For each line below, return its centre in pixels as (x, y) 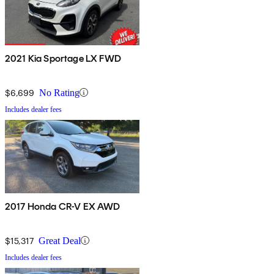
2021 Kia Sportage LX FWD (63, 58)
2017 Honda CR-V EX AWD (63, 206)
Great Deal (60, 240)
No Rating (59, 92)
